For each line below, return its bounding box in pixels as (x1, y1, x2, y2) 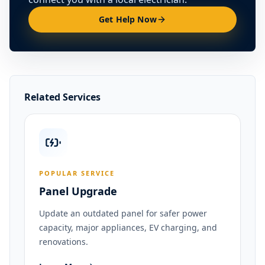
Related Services (24, 91, 101, 104)
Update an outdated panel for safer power (39, 208, 207, 219)
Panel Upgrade (39, 184, 117, 198)
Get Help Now (99, 14, 157, 25)
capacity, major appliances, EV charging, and (39, 222, 217, 233)
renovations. (39, 236, 88, 247)
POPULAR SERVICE (39, 169, 115, 177)
